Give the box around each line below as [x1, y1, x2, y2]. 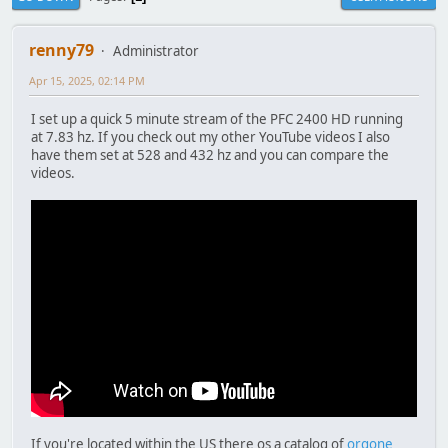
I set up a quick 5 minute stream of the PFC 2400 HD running [31, 109, 403, 128]
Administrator [113, 42, 199, 61]
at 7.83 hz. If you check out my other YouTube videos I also [31, 127, 390, 146]
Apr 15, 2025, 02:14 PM [29, 73, 145, 89]
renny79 [29, 39, 94, 62]
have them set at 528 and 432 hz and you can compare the [31, 145, 389, 164]
